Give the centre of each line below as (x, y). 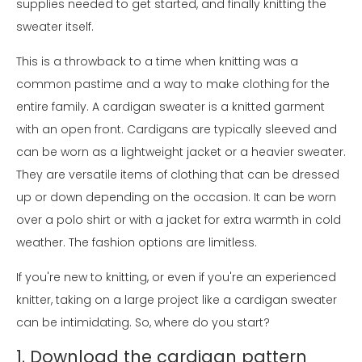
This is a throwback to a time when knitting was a (157, 61)
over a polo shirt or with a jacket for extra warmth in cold (179, 219)
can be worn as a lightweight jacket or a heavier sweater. (181, 152)
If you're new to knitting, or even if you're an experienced (176, 277)
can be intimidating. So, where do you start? (143, 322)
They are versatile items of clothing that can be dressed (178, 174)
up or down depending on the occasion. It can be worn (176, 197)
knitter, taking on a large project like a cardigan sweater (177, 299)
